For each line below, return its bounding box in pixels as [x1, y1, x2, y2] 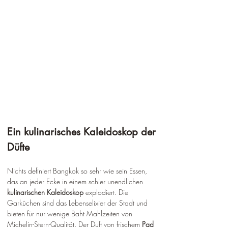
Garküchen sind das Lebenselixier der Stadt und [7, 198, 150, 208]
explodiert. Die [83, 187, 130, 197]
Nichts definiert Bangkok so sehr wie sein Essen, [7, 166, 149, 176]
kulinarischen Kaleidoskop [7, 187, 83, 197]
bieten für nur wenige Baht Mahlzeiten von [7, 209, 134, 219]
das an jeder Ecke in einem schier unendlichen [7, 177, 145, 187]
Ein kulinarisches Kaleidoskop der [7, 125, 159, 139]
